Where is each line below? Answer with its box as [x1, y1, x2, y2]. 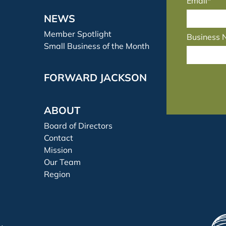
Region [44, 169, 71, 179]
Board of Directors [44, 121, 113, 131]
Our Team [44, 157, 81, 167]
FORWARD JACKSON [44, 71, 147, 84]
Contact [44, 133, 74, 143]
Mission [44, 145, 73, 155]
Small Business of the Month [44, 41, 150, 51]
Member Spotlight [44, 29, 112, 39]
